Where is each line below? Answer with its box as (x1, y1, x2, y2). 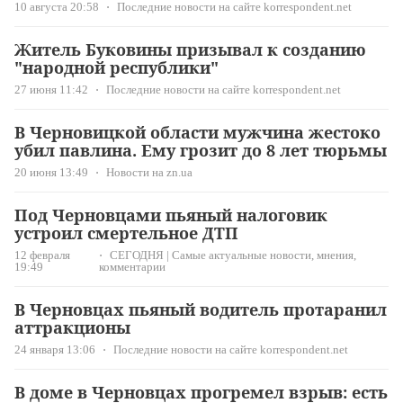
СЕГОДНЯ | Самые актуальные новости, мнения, (110, 248, 357, 263)
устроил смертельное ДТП (14, 222, 238, 245)
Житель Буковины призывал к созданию (14, 39, 366, 61)
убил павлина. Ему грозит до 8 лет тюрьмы (14, 139, 387, 162)
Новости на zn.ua (106, 166, 193, 180)
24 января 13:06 (14, 343, 95, 357)
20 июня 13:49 (14, 166, 88, 180)
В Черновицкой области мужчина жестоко (14, 121, 381, 144)
